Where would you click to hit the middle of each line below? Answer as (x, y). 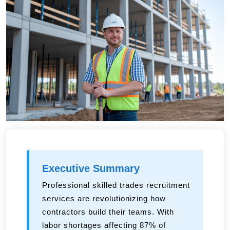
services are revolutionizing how (104, 198)
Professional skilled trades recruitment (116, 185)
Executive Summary (91, 168)
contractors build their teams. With (108, 212)
